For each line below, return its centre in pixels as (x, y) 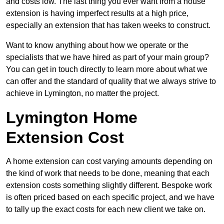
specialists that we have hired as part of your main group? (107, 57)
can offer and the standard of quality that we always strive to (111, 81)
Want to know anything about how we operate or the (97, 45)
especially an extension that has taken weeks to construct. (108, 25)
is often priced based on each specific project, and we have (110, 197)
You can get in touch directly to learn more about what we (107, 69)
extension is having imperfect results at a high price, (97, 13)
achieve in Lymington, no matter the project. (82, 93)
